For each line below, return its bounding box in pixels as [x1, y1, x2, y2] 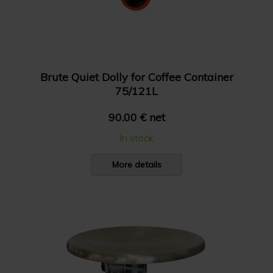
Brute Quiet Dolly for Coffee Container [40, 70, 233, 84]
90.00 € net [108, 110, 165, 124]
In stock [119, 132, 154, 144]
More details [112, 159, 161, 170]
